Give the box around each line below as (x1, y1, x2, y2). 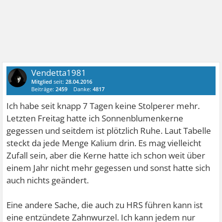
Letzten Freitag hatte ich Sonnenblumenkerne (6, 112, 184, 124)
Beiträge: (31, 85, 56, 93)
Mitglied (31, 78, 53, 85)
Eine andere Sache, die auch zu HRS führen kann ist (6, 199, 203, 211)
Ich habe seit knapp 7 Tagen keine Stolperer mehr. (6, 100, 200, 111)
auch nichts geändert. (6, 174, 89, 186)
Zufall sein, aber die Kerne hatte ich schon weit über (6, 150, 206, 161)
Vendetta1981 (31, 67, 87, 78)
